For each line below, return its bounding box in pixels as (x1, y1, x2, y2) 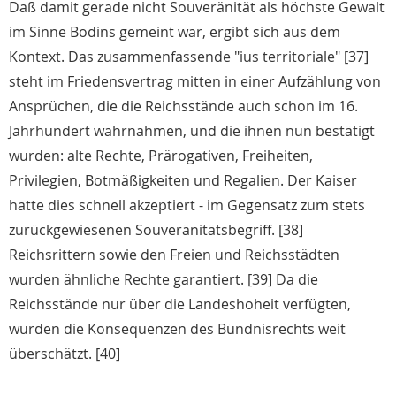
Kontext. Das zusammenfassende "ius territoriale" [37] (9, 47, 369, 67)
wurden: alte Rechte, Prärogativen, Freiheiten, (9, 146, 313, 166)
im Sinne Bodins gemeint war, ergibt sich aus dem (9, 22, 340, 42)
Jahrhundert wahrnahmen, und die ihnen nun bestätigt (9, 121, 375, 141)
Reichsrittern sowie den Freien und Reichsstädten (9, 245, 339, 265)
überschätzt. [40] (9, 344, 120, 364)
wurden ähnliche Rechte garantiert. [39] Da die (9, 270, 318, 290)
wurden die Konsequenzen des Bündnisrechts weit (9, 319, 346, 339)
